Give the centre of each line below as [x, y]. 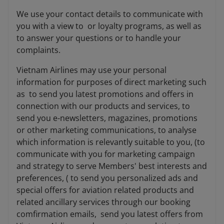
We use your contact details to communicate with [110, 14]
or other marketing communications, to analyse [106, 130]
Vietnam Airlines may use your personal [91, 70]
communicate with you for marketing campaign [106, 154]
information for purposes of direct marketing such [111, 82]
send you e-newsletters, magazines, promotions [107, 118]
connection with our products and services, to [103, 106]
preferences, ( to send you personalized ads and [107, 178]
